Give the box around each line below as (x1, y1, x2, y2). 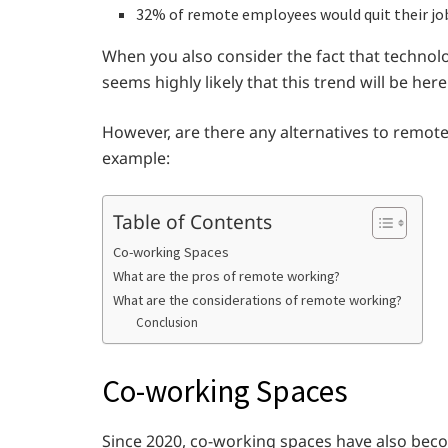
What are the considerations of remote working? (113, 291, 402, 309)
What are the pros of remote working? (113, 267, 340, 285)
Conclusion (135, 314, 198, 331)
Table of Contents (113, 207, 272, 235)
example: (102, 147, 170, 169)
